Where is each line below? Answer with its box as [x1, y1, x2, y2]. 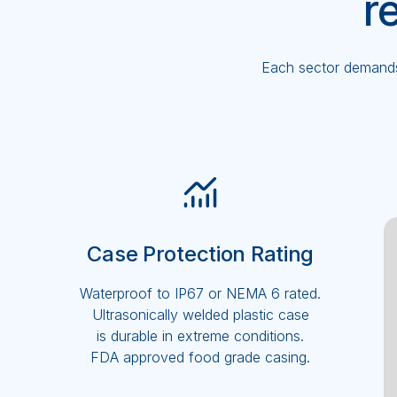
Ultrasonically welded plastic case [91, 306, 309, 324]
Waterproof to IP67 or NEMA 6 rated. [80, 284, 322, 303]
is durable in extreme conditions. [97, 327, 305, 346]
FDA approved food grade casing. [90, 348, 311, 367]
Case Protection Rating [87, 241, 315, 268]
